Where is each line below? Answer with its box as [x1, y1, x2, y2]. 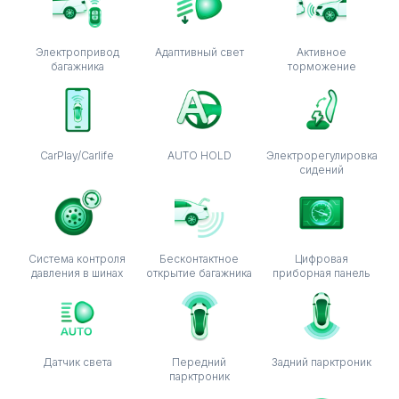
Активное [297, 45, 347, 59]
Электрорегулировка [265, 149, 378, 162]
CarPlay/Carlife [40, 149, 115, 162]
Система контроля [28, 252, 126, 265]
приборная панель [273, 266, 371, 280]
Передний [172, 355, 227, 369]
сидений [299, 163, 345, 176]
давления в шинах [31, 266, 124, 280]
